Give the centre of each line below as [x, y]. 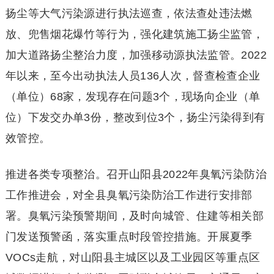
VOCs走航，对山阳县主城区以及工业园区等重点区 [133, 257]
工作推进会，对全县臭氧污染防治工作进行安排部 [129, 195]
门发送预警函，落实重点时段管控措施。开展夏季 [129, 236]
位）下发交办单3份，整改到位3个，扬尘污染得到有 [135, 117]
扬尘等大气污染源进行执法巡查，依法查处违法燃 [129, 13]
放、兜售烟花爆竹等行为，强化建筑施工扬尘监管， [135, 34]
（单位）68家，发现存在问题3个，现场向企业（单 [133, 96]
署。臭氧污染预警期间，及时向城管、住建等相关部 [135, 216]
